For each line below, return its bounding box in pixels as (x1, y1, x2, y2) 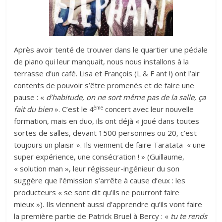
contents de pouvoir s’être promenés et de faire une (14, 80, 195, 91)
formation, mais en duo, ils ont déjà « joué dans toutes (14, 116, 200, 126)
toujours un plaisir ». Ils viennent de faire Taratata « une (14, 140, 206, 150)
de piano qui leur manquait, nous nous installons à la (14, 56, 189, 67)
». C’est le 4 (53, 104, 94, 114)
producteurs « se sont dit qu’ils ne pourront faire (14, 187, 180, 198)
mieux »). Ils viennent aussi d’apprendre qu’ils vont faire (14, 199, 203, 210)
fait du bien (14, 104, 53, 114)
